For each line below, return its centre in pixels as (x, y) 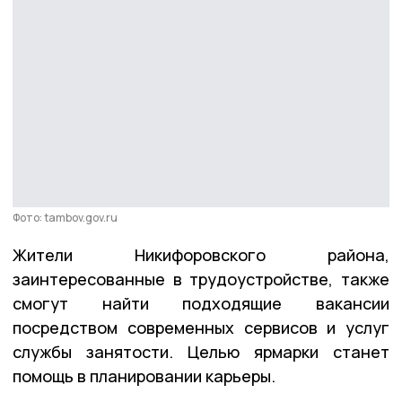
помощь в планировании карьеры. (144, 376)
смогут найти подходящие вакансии (201, 303)
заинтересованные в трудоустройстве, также (201, 279)
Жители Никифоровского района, (201, 254)
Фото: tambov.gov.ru (65, 217)
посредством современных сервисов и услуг (201, 327)
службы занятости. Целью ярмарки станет (201, 351)
